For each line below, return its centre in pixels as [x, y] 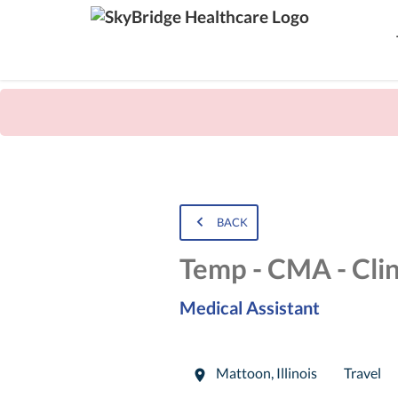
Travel [362, 374]
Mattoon [242, 374]
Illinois [296, 374]
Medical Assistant [249, 308]
